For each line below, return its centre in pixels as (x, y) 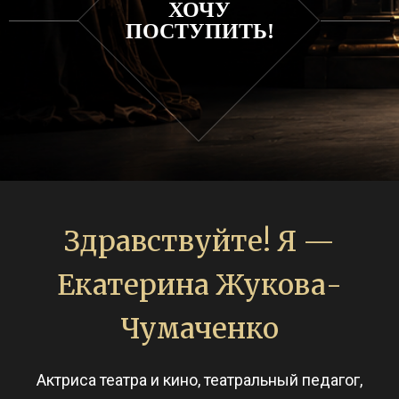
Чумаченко (199, 328)
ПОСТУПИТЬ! (199, 31)
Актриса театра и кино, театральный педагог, (199, 380)
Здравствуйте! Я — (199, 241)
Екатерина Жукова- (199, 285)
